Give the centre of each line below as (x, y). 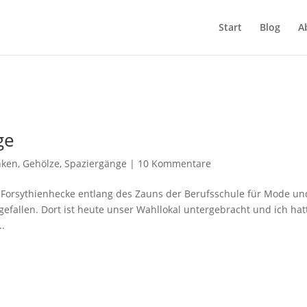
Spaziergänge (96, 163)
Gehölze (41, 163)
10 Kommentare (175, 163)
